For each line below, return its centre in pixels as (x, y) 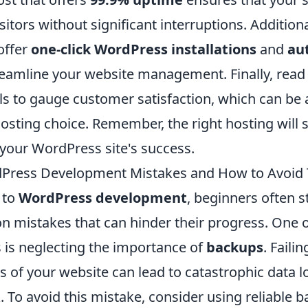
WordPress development (103, 197)
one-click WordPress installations (144, 49)
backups (235, 247)
